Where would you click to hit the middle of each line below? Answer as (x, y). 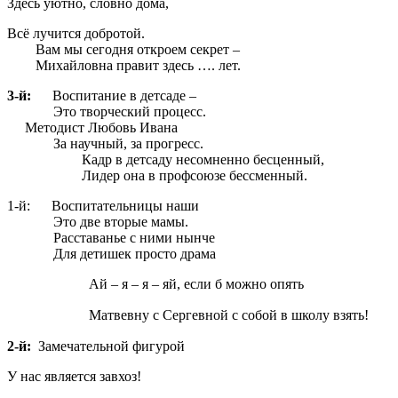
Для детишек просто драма (111, 253)
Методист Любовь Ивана (92, 127)
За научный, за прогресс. (105, 143)
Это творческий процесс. (107, 111)
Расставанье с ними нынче (111, 237)
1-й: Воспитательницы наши (103, 205)
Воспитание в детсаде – (115, 95)
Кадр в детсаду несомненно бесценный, (166, 159)
